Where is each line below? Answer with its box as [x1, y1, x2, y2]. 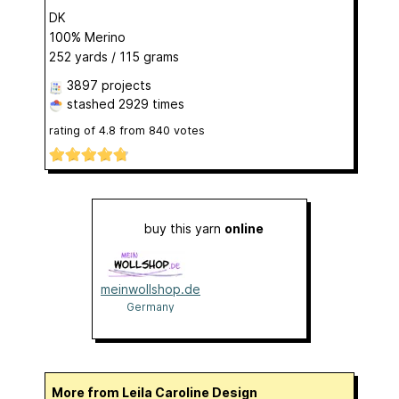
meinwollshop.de [101, 281, 200, 297]
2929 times [118, 96, 184, 112]
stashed [63, 96, 118, 112]
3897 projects [67, 77, 151, 94]
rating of [49, 124, 99, 138]
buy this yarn [144, 220, 224, 236]
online [224, 220, 264, 236]
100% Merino [49, 29, 126, 45]
